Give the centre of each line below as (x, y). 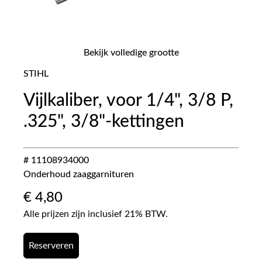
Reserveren (51, 246)
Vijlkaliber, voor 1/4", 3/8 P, (128, 101)
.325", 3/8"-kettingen (104, 122)
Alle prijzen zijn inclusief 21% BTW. (96, 214)
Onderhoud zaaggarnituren (79, 174)
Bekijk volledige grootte (131, 53)
